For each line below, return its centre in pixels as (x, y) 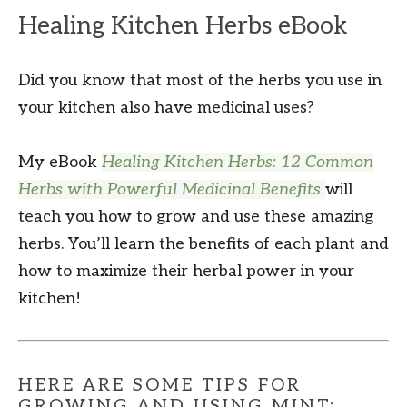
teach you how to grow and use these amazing (196, 216)
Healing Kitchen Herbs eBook (183, 26)
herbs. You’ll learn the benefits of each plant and (203, 243)
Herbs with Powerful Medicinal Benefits (172, 189)
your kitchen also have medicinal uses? (166, 107)
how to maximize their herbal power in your (186, 271)
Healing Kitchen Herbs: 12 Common (238, 162)
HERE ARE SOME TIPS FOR (160, 386)
